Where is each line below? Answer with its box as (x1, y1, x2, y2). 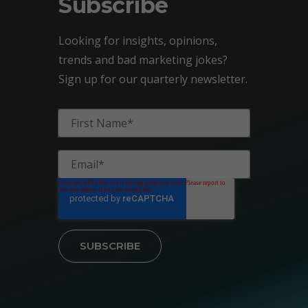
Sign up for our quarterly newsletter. (58, 71, 247, 87)
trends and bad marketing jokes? (58, 52, 228, 67)
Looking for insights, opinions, (58, 33, 217, 48)
